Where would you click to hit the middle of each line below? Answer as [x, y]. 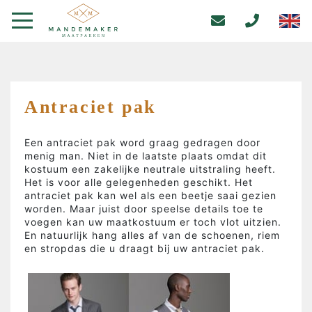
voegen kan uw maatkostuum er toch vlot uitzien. [153, 222]
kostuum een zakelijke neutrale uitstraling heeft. [150, 169]
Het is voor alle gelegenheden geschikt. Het [139, 182]
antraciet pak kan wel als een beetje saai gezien [150, 195]
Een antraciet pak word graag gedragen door [142, 142]
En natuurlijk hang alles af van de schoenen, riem [152, 235]
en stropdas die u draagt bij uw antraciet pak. [145, 248]
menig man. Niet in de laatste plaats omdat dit [146, 156]
